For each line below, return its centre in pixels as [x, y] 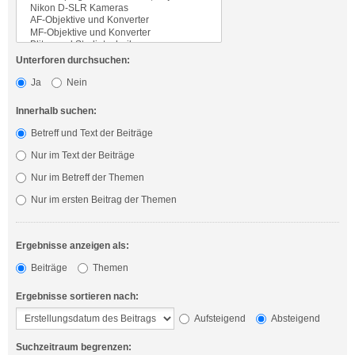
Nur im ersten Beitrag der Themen [103, 200]
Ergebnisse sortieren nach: [77, 297]
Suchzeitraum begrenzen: [74, 347]
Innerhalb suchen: [56, 111]
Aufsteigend [219, 319]
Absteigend [294, 319]
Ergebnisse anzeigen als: [73, 246]
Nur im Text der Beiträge [82, 156]
